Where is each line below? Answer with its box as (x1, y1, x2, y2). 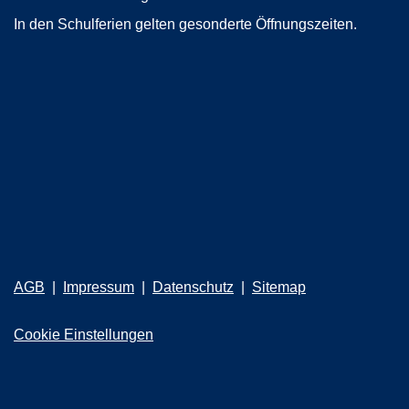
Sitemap (252, 279, 306, 295)
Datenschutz (152, 279, 234, 295)
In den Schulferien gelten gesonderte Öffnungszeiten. (14, 16, 357, 32)
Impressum (63, 279, 134, 295)
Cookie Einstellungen (14, 327, 153, 342)
